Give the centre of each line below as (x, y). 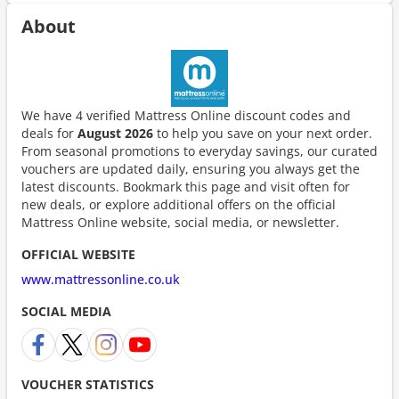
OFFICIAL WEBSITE (78, 254)
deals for (49, 133)
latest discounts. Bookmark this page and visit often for (186, 187)
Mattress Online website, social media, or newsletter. (180, 222)
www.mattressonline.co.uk (101, 279)
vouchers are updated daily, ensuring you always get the (191, 169)
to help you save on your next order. (263, 133)
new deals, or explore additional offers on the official (179, 204)
